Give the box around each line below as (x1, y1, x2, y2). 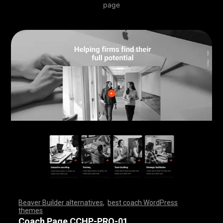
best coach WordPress (108, 198, 178, 207)
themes (18, 206, 43, 215)
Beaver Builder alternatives (18, 198, 104, 207)
